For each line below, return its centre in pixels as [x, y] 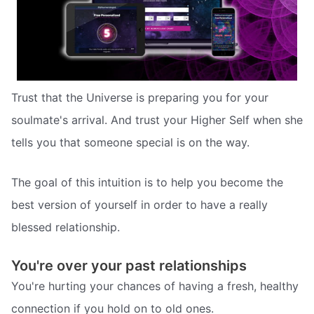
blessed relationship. [66, 227]
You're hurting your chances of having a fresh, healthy [155, 286]
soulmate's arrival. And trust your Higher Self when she [157, 120]
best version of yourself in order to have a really [139, 205]
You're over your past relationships [129, 266]
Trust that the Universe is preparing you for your [140, 97]
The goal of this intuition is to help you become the [147, 183]
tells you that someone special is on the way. [130, 142]
